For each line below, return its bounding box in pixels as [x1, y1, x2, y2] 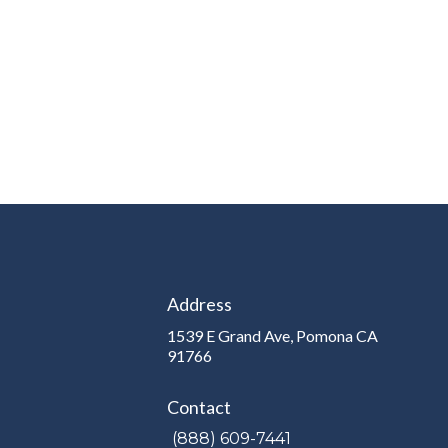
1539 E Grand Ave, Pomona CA [166, 325, 378, 345]
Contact [166, 395, 231, 418]
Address [166, 292, 232, 315]
